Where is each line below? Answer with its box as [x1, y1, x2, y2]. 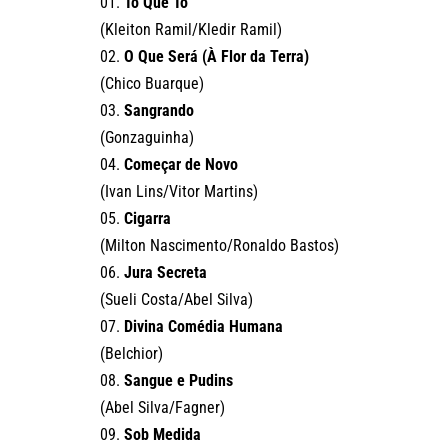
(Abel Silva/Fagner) [100, 398, 225, 418]
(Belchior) [100, 344, 163, 364]
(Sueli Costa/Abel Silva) [100, 290, 253, 310]
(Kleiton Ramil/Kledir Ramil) [100, 20, 282, 40]
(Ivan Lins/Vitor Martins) [100, 182, 258, 202]
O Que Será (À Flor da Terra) [124, 47, 309, 67]
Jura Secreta [124, 263, 207, 283]
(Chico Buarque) [100, 74, 204, 94]
